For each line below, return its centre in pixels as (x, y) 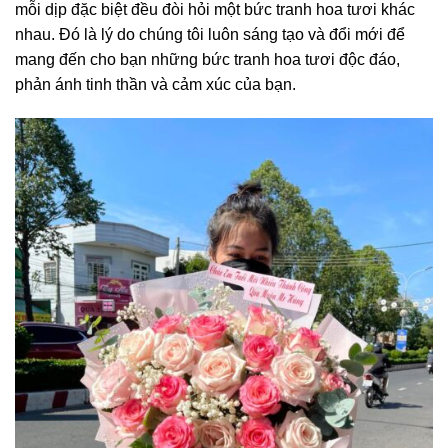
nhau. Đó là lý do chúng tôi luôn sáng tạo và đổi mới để (210, 34)
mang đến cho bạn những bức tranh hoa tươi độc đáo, (207, 59)
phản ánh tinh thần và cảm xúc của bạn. (155, 84)
